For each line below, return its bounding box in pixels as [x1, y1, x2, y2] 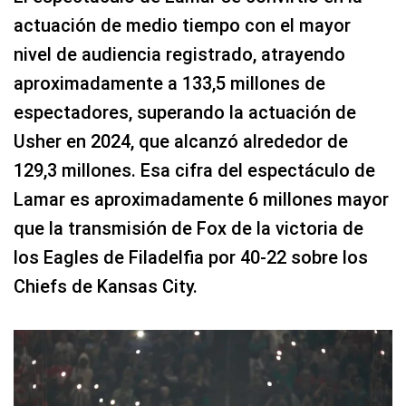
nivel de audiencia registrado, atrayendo [14, 43, 345, 66]
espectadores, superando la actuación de [14, 101, 356, 124]
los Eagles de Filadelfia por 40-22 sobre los [14, 246, 368, 269]
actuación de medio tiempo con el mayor [14, 14, 351, 37]
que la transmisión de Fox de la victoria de [14, 217, 363, 240]
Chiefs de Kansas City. [14, 275, 198, 298]
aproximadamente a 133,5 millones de [14, 72, 325, 95]
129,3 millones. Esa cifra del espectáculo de [14, 159, 375, 182]
